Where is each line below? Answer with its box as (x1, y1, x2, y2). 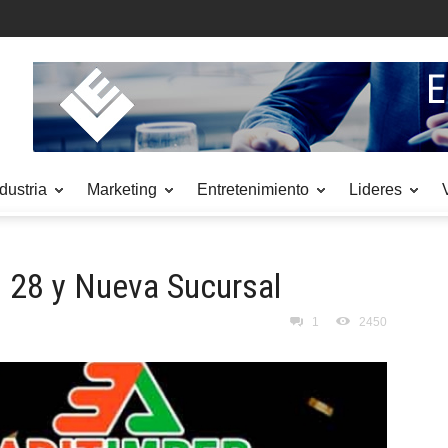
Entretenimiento (197, 181, 309, 198)
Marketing (87, 181, 157, 198)
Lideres (349, 181, 402, 198)
